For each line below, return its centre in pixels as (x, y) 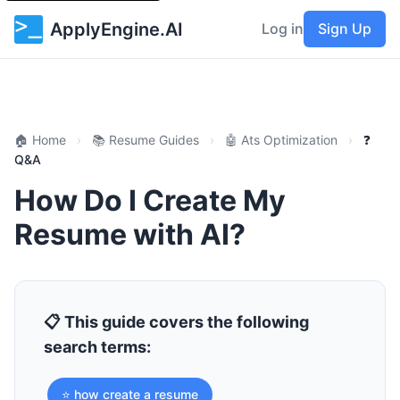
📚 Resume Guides (146, 140)
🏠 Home (40, 140)
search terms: (97, 347)
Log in (283, 29)
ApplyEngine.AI (117, 29)
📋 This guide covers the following (176, 322)
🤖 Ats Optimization (281, 140)
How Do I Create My (150, 200)
